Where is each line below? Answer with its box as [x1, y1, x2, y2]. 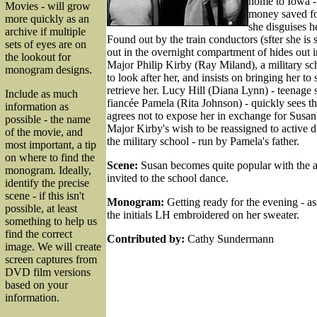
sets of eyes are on [5, 38, 86, 50]
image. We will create [5, 241, 101, 253]
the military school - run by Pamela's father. [107, 134, 299, 147]
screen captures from [5, 253, 97, 265]
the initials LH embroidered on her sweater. [107, 208, 299, 221]
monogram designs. [5, 64, 92, 76]
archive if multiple [5, 25, 86, 38]
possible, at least [5, 202, 77, 214]
